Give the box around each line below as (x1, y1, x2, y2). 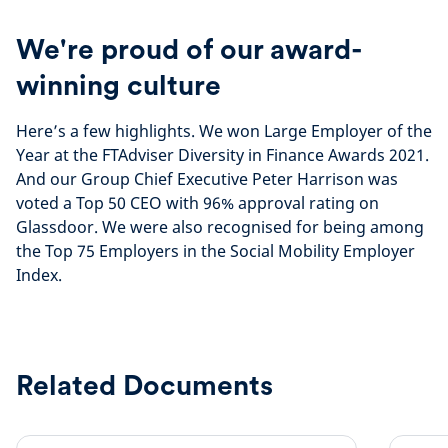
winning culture (16, 68, 221, 102)
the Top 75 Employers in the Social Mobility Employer (16, 240, 415, 262)
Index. (16, 264, 62, 286)
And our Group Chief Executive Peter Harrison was (16, 168, 398, 190)
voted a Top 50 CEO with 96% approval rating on (16, 192, 379, 214)
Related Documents (16, 368, 273, 402)
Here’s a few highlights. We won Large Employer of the (16, 120, 432, 142)
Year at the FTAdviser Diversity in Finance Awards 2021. (16, 144, 429, 166)
